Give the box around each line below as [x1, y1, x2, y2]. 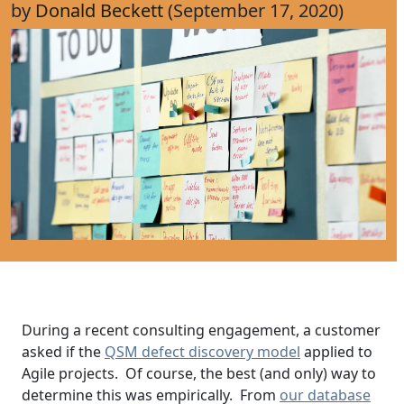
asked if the [22, 342, 105, 363]
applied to [300, 342, 372, 363]
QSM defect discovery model [105, 342, 300, 363]
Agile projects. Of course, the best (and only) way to [22, 363, 376, 384]
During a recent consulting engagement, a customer [22, 320, 381, 341]
